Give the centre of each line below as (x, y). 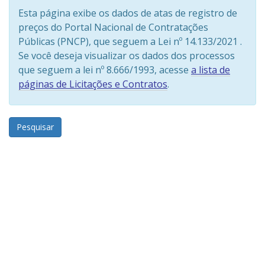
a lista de (211, 70)
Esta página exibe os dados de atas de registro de (128, 13)
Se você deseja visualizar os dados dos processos (127, 56)
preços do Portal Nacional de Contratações (113, 28)
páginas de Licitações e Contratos (93, 84)
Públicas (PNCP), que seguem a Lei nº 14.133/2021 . (130, 42)
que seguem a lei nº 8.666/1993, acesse (105, 70)
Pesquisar (35, 127)
